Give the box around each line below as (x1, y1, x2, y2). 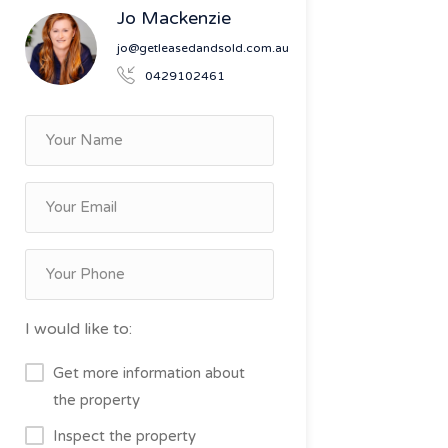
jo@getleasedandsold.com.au (116, 40, 289, 55)
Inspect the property (52, 426, 196, 445)
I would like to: (24, 318, 132, 339)
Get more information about (52, 363, 245, 382)
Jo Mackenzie (116, 6, 231, 29)
